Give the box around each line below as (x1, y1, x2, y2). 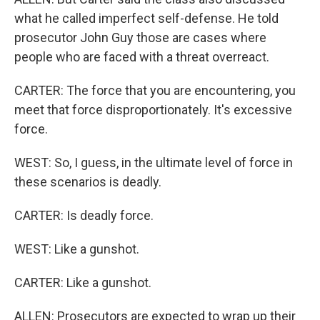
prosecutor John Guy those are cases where (14, 30, 266, 45)
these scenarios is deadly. (14, 174, 161, 189)
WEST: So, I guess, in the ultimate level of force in (14, 155, 293, 170)
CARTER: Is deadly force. (14, 208, 154, 223)
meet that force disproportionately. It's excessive (14, 102, 292, 117)
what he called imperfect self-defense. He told (14, 11, 279, 26)
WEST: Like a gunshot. (14, 241, 139, 256)
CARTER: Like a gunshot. (14, 275, 151, 290)
